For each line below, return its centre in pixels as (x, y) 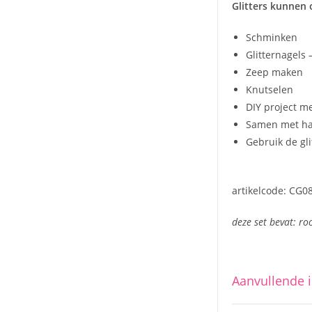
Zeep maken (274, 72)
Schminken (272, 38)
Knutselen (270, 90)
